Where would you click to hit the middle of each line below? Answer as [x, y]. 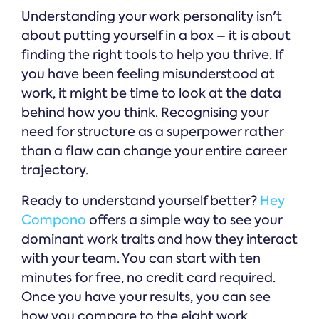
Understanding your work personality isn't [152, 17]
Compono [54, 220]
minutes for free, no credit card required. [148, 278]
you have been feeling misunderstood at [148, 74]
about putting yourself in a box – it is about [156, 36]
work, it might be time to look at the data [151, 94]
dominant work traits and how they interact [159, 240]
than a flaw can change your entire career [154, 151]
